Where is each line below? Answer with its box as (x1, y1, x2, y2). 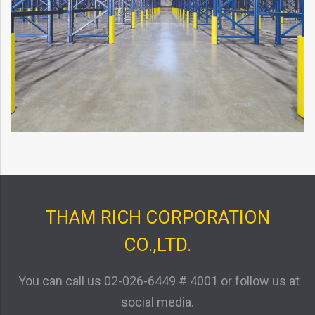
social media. (121, 294, 194, 309)
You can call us (15, 273, 101, 288)
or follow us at (221, 273, 300, 288)
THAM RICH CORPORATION (45, 206, 270, 228)
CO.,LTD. (124, 233, 191, 255)
